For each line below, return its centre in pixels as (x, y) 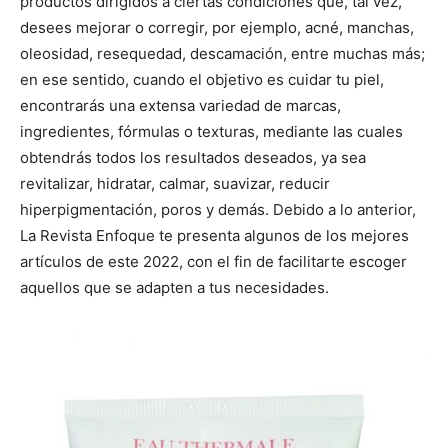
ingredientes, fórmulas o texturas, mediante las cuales (211, 131)
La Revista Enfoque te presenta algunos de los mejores (214, 235)
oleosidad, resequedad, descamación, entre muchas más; (222, 53)
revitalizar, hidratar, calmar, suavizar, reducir (175, 183)
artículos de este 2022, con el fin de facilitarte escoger (213, 261)
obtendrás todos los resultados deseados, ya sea (193, 157)
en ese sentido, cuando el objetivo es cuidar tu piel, (202, 79)
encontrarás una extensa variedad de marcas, (180, 105)
